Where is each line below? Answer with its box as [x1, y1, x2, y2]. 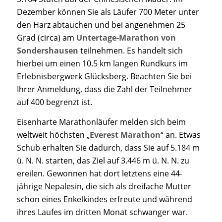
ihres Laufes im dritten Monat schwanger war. [16, 206, 188, 218]
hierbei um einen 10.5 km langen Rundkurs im [16, 58, 188, 69]
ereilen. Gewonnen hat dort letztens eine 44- [16, 167, 182, 179]
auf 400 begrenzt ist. [16, 97, 92, 108]
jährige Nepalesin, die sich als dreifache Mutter [16, 180, 191, 192]
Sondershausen [16, 45, 78, 56]
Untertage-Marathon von [76, 32, 176, 44]
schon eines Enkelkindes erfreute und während [16, 193, 192, 205]
